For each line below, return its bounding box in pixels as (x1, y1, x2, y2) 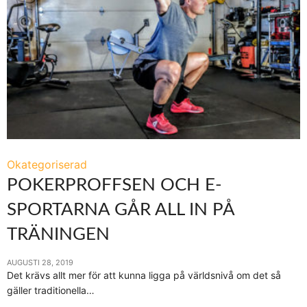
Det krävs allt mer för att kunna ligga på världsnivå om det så (7, 269, 281, 281)
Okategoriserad (7, 158, 87, 171)
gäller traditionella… (7, 284, 95, 296)
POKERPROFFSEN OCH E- (7, 176, 222, 194)
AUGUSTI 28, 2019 (7, 258, 73, 267)
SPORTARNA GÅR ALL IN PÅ (7, 201, 234, 219)
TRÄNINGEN (7, 225, 110, 243)
